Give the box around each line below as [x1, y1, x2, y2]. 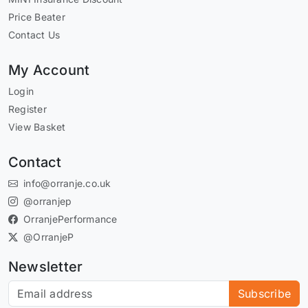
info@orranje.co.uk [23, 177, 111, 190]
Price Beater [8, 11, 65, 23]
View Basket [8, 121, 66, 133]
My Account [8, 62, 90, 79]
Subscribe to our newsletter [8, 281, 155, 296]
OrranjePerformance [23, 213, 118, 225]
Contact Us [8, 29, 60, 41]
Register [8, 103, 47, 115]
